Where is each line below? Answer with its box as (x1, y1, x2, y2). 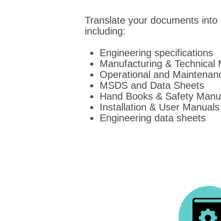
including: (85, 26, 126, 37)
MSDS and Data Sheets (100, 79, 204, 91)
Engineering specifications (100, 47, 213, 58)
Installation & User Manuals (100, 101, 220, 112)
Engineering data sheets (100, 112, 206, 123)
